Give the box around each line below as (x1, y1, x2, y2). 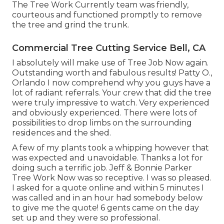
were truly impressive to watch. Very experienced (12, 98, 209, 108)
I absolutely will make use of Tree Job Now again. (12, 58, 208, 68)
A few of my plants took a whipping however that (12, 143, 209, 153)
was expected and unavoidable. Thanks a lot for (12, 153, 203, 163)
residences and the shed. (12, 128, 111, 138)
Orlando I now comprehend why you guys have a (12, 78, 210, 88)
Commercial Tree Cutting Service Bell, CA (12, 42, 205, 54)
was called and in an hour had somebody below (12, 193, 202, 203)
